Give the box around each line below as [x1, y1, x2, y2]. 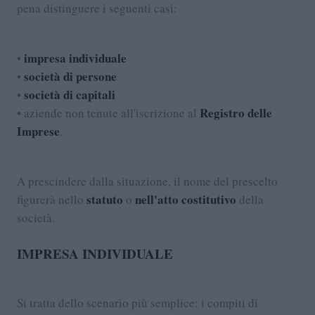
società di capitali [24, 85, 115, 103]
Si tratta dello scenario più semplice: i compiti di [17, 294, 258, 311]
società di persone [24, 67, 117, 85]
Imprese [17, 122, 60, 140]
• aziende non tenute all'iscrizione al [17, 104, 200, 121]
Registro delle [200, 103, 272, 122]
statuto [86, 190, 123, 208]
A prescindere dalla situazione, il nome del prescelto [17, 172, 278, 189]
